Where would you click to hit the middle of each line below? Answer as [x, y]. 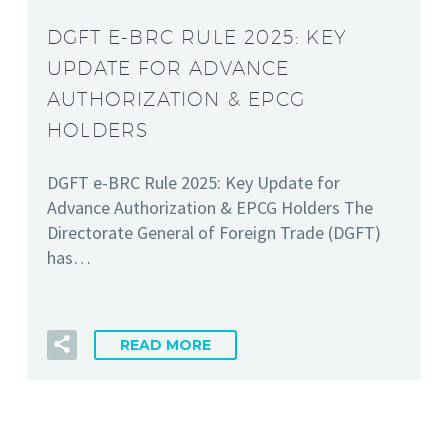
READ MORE [165, 345]
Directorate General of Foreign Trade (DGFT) [214, 233]
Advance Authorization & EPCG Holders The [210, 208]
